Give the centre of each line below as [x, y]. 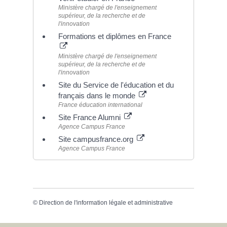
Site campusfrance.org [97, 139]
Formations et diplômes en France [115, 36]
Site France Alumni [90, 117]
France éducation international [100, 105]
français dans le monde [98, 95]
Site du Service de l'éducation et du [116, 85]
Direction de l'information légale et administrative [106, 202]
